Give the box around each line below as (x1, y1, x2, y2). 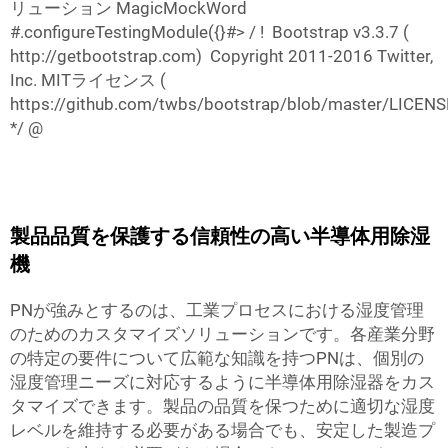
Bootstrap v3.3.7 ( (272, 22, 409, 42)
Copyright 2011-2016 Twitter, (210, 46, 433, 66)
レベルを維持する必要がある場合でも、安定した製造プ (10, 420, 435, 440)
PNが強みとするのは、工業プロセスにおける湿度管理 (10, 300, 424, 320)
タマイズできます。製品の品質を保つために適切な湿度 (10, 396, 435, 416)
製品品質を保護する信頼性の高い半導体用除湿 (10, 224, 430, 248)
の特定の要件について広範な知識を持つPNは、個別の (10, 348, 424, 368)
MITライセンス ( (41, 70, 166, 90)
